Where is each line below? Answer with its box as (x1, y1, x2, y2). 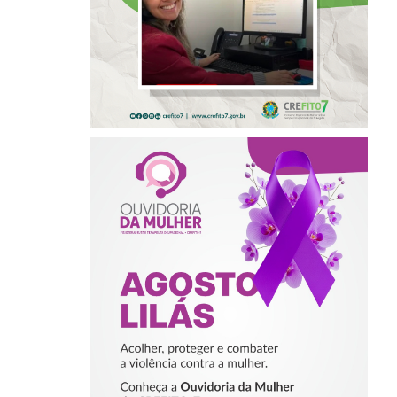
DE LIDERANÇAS (143, 3, 315, 29)
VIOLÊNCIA (169, 291, 289, 317)
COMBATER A (157, 268, 301, 294)
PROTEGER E (162, 245, 297, 271)
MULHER (183, 337, 276, 363)
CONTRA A (172, 314, 287, 340)
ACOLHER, (174, 222, 285, 248)
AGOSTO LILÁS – (142, 198, 317, 225)
